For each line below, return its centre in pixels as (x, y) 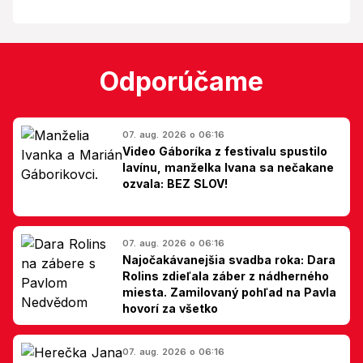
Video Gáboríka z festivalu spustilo (225, 151)
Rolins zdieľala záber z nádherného (226, 276)
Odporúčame (181, 81)
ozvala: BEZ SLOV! (175, 184)
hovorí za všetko (170, 308)
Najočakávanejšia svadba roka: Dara (229, 260)
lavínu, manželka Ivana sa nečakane (228, 167)
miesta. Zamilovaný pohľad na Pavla (229, 292)
